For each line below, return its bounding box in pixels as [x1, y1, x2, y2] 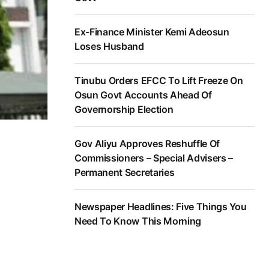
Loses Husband [74, 40, 144, 53]
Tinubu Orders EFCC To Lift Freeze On [74, 74, 243, 87]
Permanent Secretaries [74, 166, 175, 179]
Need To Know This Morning [74, 215, 201, 228]
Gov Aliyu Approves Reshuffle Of [74, 138, 220, 150]
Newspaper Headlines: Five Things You [74, 201, 247, 213]
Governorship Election [74, 103, 174, 116]
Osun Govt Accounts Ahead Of [74, 89, 212, 101]
